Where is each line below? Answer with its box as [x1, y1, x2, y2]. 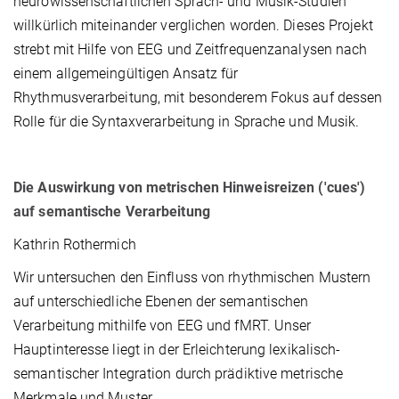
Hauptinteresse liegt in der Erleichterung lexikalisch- [13, 341, 341, 359]
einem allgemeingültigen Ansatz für [13, 65, 239, 83]
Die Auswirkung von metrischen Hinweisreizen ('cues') [13, 179, 366, 197]
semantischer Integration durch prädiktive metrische [13, 365, 344, 383]
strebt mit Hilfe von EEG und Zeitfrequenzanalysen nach [13, 41, 368, 59]
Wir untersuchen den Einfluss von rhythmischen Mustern [13, 269, 371, 287]
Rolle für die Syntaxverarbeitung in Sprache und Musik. [13, 113, 360, 131]
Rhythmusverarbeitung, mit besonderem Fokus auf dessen [13, 89, 383, 107]
